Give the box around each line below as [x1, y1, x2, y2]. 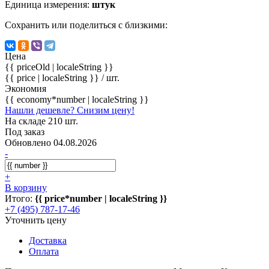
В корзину [5, 182, 47, 193]
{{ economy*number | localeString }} [5, 94, 149, 104]
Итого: [5, 193, 35, 204]
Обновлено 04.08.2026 [5, 137, 97, 148]
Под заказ [5, 126, 44, 137]
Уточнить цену [5, 214, 67, 225]
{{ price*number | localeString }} [35, 193, 167, 204]
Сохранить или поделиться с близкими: [5, 19, 168, 30]
